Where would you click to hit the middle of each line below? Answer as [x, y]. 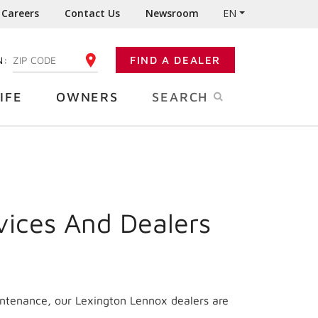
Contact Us [93, 13]
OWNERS [87, 97]
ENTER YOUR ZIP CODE [62, 60]
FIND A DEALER [175, 60]
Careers [21, 13]
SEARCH [182, 97]
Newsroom [172, 13]
